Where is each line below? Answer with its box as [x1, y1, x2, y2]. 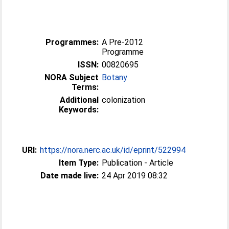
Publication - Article [102, 158, 174, 168]
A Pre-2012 [102, 37, 144, 47]
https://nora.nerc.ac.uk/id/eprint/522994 [40, 145, 186, 155]
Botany [102, 73, 128, 82]
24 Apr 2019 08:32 [102, 171, 168, 180]
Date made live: [40, 171, 99, 180]
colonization [102, 95, 146, 105]
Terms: [72, 82, 99, 92]
